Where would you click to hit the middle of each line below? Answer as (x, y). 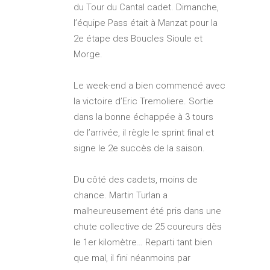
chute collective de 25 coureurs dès (148, 226)
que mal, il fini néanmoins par (132, 258)
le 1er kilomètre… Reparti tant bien (143, 242)
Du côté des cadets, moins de (136, 179)
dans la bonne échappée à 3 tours (143, 117)
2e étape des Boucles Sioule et (138, 38)
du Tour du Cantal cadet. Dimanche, (146, 7)
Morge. (88, 54)
